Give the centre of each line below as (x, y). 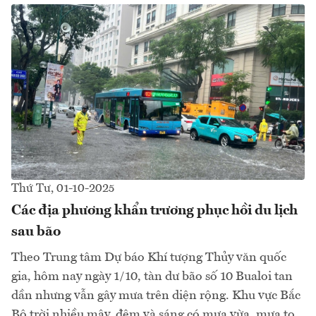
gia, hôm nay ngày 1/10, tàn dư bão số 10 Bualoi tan (152, 277)
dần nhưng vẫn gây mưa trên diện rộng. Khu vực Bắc (156, 296)
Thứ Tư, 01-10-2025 (63, 189)
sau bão (36, 232)
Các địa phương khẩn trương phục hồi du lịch (154, 211)
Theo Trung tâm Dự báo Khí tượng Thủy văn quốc (149, 258)
